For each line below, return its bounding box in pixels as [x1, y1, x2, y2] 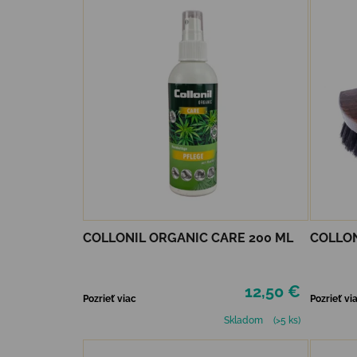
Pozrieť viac [83, 293, 136, 305]
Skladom [223, 315, 265, 327]
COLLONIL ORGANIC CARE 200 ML [83, 230, 293, 246]
